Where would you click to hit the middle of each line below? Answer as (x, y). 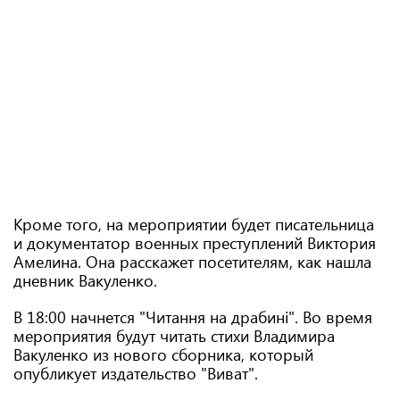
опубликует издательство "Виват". (136, 373)
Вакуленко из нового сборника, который (163, 354)
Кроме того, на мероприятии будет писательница (194, 224)
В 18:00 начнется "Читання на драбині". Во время (193, 317)
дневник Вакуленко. (85, 280)
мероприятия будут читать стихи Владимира (174, 336)
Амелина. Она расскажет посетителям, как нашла (192, 262)
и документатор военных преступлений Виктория (195, 243)
